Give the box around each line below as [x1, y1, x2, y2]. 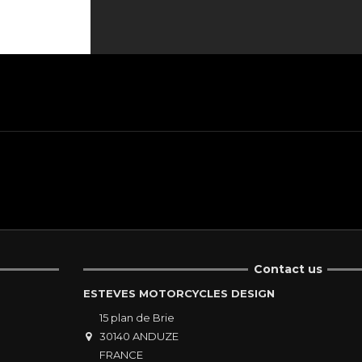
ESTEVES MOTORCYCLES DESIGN [83, 287, 275, 301]
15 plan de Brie [99, 310, 175, 324]
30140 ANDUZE [99, 329, 179, 343]
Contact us [253, 262, 322, 277]
